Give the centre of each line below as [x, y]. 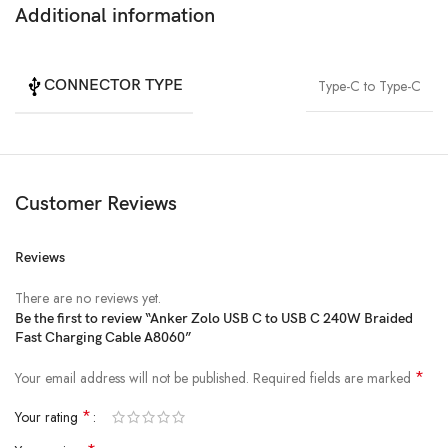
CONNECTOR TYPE [114, 86]
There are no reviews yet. [88, 298]
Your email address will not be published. [132, 378]
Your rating [48, 417]
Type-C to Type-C [369, 86]
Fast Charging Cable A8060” [103, 338]
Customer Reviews [96, 204]
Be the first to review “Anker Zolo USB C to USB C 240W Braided [214, 319]
